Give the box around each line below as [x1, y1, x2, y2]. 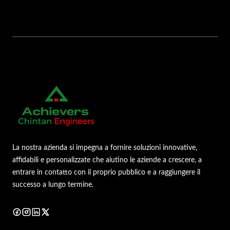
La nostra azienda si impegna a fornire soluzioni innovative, [12, 143, 197, 151]
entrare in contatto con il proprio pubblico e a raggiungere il [12, 168, 200, 176]
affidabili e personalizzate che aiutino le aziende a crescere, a [12, 156, 202, 164]
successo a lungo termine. [12, 180, 93, 188]
